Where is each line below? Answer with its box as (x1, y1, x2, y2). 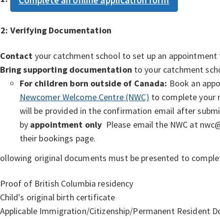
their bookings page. (19, 132, 96, 144)
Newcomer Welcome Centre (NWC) (19, 91, 149, 103)
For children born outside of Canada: (19, 77, 169, 89)
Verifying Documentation (10, 24, 111, 36)
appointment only (30, 118, 102, 130)
